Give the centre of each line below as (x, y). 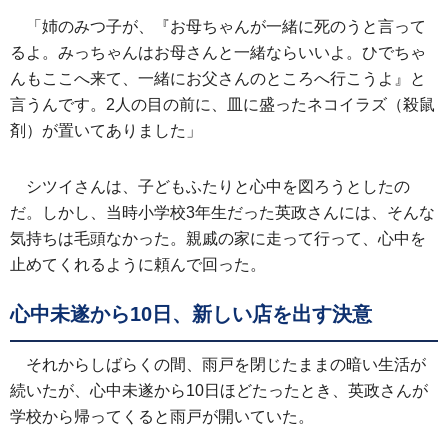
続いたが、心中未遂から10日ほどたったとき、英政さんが (219, 391)
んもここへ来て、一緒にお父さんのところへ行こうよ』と (218, 79)
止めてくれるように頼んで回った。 (138, 265)
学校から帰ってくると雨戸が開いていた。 (162, 417)
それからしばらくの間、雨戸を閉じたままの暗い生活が (226, 365)
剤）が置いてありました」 (106, 131)
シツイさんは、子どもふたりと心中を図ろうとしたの (218, 187)
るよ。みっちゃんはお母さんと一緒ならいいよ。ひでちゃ (218, 53)
